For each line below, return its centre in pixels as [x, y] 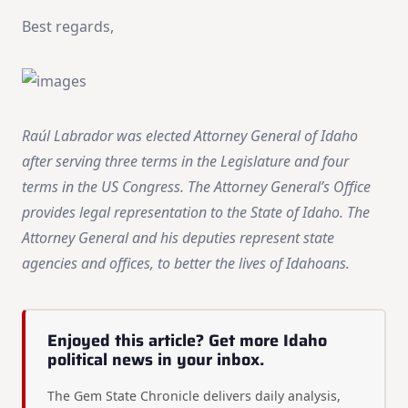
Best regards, [68, 26]
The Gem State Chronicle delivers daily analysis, [194, 395]
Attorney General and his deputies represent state [178, 237]
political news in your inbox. [156, 360]
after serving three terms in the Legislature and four [185, 161]
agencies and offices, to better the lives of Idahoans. [186, 263]
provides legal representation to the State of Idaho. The [196, 212]
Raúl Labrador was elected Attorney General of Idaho [190, 135]
